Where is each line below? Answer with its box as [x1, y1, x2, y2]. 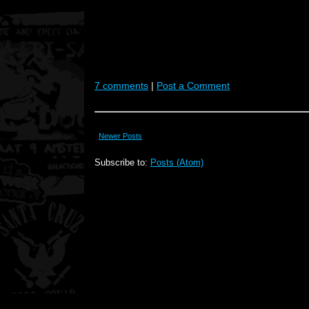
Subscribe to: [94, 157, 150, 168]
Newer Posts [99, 132, 142, 140]
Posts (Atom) [150, 157, 203, 168]
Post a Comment [157, 80, 230, 91]
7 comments [94, 80, 148, 91]
